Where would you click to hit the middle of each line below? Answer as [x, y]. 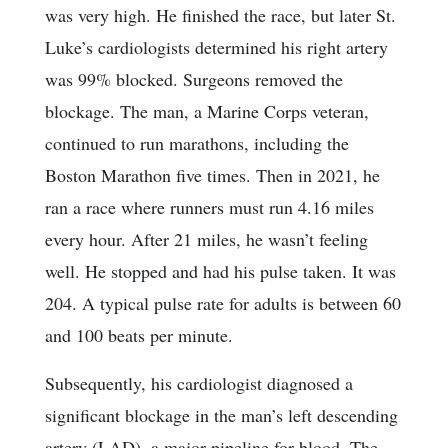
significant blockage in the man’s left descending [221, 414]
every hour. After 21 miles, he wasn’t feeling [206, 238]
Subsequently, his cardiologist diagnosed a [199, 382]
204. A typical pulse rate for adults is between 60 [223, 302]
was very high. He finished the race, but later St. [220, 14]
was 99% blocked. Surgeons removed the [194, 78]
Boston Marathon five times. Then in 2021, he [212, 174]
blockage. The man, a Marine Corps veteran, [207, 110]
